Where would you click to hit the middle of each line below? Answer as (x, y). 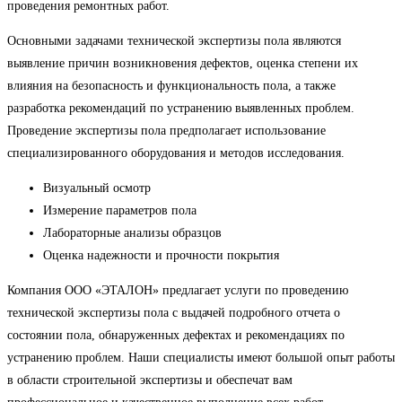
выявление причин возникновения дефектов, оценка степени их (183, 64)
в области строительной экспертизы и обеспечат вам (150, 380)
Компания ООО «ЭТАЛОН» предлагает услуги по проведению (178, 291)
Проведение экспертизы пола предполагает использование (166, 131)
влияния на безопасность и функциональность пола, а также (171, 86)
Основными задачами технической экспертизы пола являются (174, 41)
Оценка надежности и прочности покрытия (161, 256)
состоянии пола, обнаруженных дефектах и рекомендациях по (176, 336)
